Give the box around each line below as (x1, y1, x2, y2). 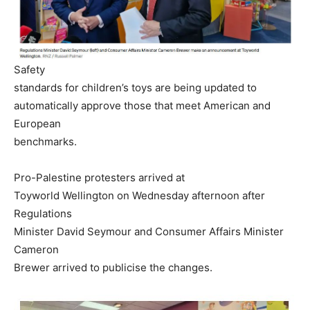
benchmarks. (14, 135, 77, 149)
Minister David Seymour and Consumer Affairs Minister (14, 225, 284, 239)
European (14, 117, 61, 131)
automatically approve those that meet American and (14, 99, 271, 113)
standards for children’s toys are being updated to (14, 81, 257, 95)
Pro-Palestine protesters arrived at (14, 171, 185, 185)
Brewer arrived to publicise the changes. (14, 261, 212, 275)
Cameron (14, 243, 59, 257)
